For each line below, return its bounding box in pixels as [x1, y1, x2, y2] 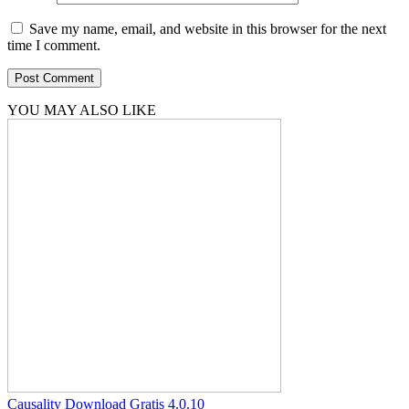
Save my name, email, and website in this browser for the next [29, 21, 386, 37]
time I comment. [7, 37, 100, 53]
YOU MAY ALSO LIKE [7, 102, 156, 118]
